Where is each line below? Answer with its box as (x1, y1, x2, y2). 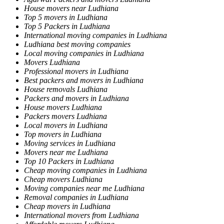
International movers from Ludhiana (24, 210, 139, 219)
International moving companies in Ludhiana (24, 30, 167, 39)
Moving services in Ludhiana (24, 138, 115, 147)
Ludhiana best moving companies (24, 39, 130, 48)
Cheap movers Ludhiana (24, 174, 102, 183)
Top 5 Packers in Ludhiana (24, 21, 110, 30)
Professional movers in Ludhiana (24, 66, 128, 75)
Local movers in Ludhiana (24, 120, 107, 129)
